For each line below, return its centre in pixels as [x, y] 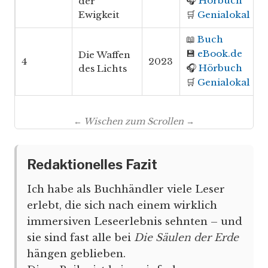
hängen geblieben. [76, 254]
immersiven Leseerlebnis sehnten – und [135, 221]
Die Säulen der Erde [186, 237]
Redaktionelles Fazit [92, 164]
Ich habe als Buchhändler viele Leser [126, 189]
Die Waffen [104, 55]
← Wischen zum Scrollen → [134, 122]
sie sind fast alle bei [80, 237]
